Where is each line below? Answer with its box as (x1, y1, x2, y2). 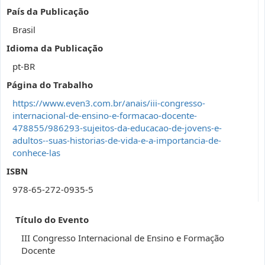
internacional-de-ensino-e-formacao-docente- (12, 109, 197, 121)
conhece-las (12, 147, 60, 159)
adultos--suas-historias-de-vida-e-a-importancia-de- (12, 134, 221, 146)
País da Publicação (7, 5, 89, 17)
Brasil (12, 24, 35, 35)
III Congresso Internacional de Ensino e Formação (21, 232, 224, 244)
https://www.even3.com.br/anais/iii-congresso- (12, 97, 205, 109)
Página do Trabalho (7, 79, 93, 91)
